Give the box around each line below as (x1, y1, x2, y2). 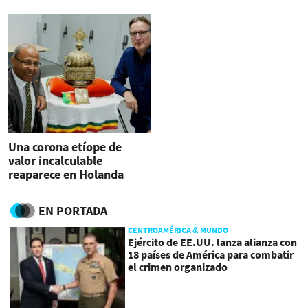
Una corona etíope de (8, 139, 122, 155)
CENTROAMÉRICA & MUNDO (128, 224, 229, 235)
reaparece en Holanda (8, 166, 124, 183)
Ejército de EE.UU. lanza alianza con (128, 234, 298, 249)
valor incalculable (8, 153, 102, 169)
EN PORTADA (38, 202, 107, 219)
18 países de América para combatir (128, 247, 294, 261)
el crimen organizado (128, 259, 228, 274)
